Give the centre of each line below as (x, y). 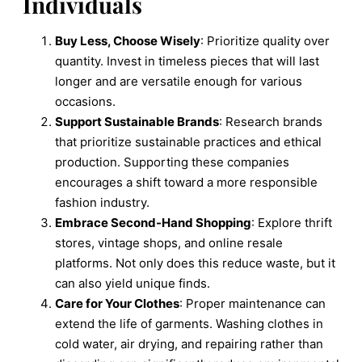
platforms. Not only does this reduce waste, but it (195, 263)
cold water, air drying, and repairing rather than (189, 343)
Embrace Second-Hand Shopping (153, 222)
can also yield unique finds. (133, 283)
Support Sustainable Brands (137, 121)
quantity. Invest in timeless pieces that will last (187, 61)
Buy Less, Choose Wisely (128, 40)
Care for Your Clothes (117, 303)
